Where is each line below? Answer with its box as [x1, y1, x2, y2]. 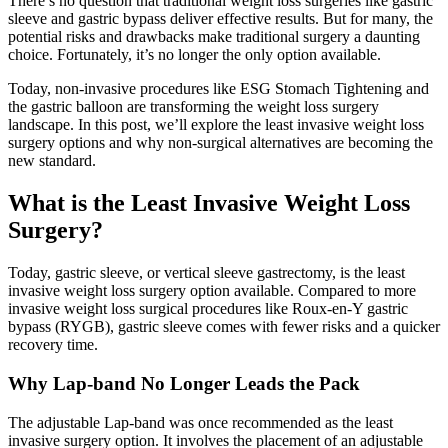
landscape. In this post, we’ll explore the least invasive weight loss [8, 116, 424, 134]
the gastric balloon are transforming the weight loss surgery [8, 98, 379, 116]
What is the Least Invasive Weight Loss [8, 190, 410, 217]
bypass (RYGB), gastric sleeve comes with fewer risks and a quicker [8, 318, 440, 336]
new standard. [8, 152, 96, 170]
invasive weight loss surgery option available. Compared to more [8, 282, 416, 300]
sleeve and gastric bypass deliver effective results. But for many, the [8, 10, 433, 28]
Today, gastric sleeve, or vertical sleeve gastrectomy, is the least [8, 264, 405, 282]
